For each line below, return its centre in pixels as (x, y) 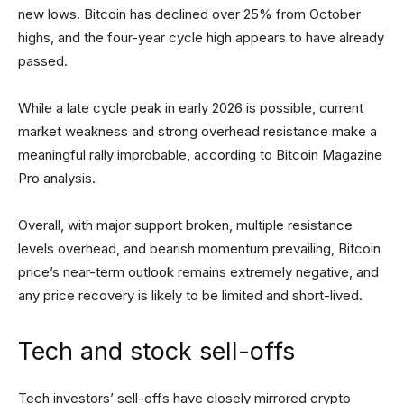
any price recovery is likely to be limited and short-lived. (190, 295)
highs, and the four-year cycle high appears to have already (201, 37)
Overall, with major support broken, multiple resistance (185, 225)
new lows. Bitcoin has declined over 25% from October (189, 14)
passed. (45, 61)
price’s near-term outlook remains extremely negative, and (198, 272)
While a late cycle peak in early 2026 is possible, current (191, 108)
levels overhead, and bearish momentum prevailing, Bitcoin (199, 248)
